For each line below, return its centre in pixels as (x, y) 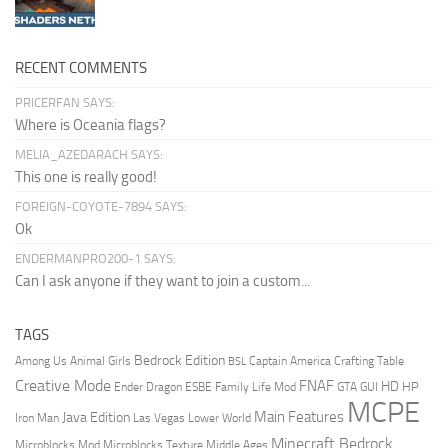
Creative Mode (63, 385)
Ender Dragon (148, 386)
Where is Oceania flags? (90, 124)
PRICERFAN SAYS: (65, 102)
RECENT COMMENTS (81, 67)
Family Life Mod (255, 386)
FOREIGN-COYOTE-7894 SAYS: (101, 206)
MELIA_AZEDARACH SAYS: (89, 154)
